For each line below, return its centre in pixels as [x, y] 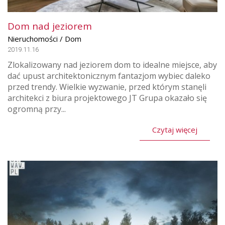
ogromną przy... [37, 109]
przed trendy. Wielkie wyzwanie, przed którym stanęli [107, 87]
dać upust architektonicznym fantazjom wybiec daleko [109, 76]
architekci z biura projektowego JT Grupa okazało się [107, 98]
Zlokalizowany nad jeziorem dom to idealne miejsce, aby [112, 65]
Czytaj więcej [175, 129]
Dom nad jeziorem [51, 26]
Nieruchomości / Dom [44, 38]
